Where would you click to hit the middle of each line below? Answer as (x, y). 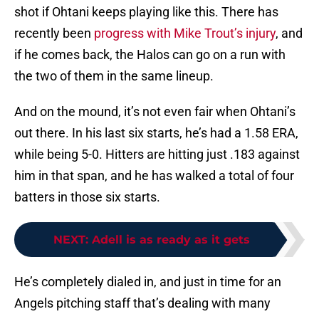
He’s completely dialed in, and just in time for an (148, 282)
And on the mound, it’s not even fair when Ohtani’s (155, 112)
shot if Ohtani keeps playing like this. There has (146, 12)
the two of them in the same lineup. (114, 76)
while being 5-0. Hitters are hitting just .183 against (157, 155)
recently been (54, 33)
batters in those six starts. (87, 197)
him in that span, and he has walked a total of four (154, 176)
